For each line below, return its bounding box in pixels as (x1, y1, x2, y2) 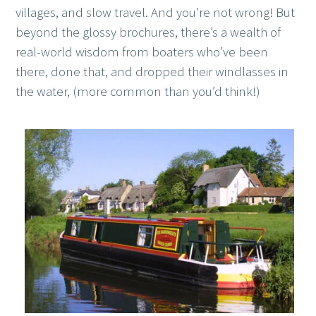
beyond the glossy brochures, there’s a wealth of (16, 24, 281, 41)
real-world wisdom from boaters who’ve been (16, 44, 269, 61)
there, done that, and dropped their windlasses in (16, 63, 289, 80)
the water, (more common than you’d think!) (16, 83, 261, 100)
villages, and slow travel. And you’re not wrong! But (16, 4, 296, 21)
